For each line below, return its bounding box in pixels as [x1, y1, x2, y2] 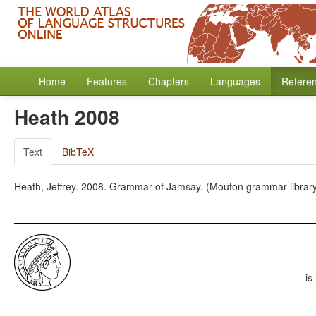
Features [87, 74, 127, 88]
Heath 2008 [14, 102, 120, 131]
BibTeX [62, 145, 94, 159]
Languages [210, 74, 260, 88]
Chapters [148, 74, 189, 88]
